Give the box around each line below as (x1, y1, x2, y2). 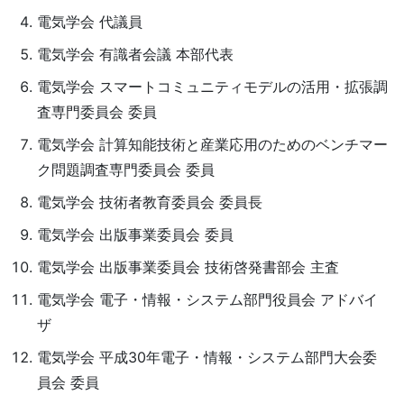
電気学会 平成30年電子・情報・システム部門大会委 (36, 348, 377, 366)
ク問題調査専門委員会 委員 (36, 161, 215, 179)
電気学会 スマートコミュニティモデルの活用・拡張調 (36, 78, 388, 96)
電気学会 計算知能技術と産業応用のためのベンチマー (36, 135, 388, 153)
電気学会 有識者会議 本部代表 (36, 45, 234, 63)
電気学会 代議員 (36, 13, 142, 31)
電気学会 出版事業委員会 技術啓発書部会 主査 (36, 258, 339, 276)
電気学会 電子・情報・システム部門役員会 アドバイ (36, 290, 378, 308)
